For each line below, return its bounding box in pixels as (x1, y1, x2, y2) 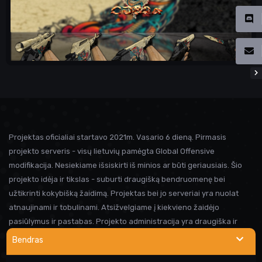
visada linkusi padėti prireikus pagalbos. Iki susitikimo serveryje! (9, 230, 237, 240)
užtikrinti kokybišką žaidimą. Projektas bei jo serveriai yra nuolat (9, 188, 239, 198)
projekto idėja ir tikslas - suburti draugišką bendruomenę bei (9, 174, 225, 184)
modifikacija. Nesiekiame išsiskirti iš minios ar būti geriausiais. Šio (9, 160, 242, 170)
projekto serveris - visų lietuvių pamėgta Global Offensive (9, 146, 215, 156)
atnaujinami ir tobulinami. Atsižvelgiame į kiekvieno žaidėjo (9, 202, 219, 212)
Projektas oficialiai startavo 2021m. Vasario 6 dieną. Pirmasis (9, 132, 226, 142)
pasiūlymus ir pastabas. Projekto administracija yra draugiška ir (9, 216, 237, 226)
